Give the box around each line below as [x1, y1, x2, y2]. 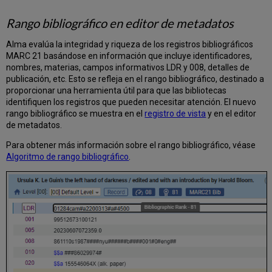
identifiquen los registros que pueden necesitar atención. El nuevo [6, 97, 257, 107]
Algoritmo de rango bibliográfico [6, 152, 129, 162]
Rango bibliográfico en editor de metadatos [6, 16, 234, 31]
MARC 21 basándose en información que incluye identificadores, [6, 51, 253, 61]
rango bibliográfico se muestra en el [6, 109, 145, 119]
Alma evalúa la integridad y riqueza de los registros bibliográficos [6, 39, 254, 50]
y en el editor [206, 109, 257, 119]
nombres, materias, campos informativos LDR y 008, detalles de [6, 63, 250, 73]
